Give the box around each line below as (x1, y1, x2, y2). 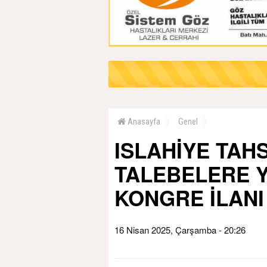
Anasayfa (126, 116, 160, 127)
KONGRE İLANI (114, 182, 264, 213)
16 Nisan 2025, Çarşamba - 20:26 (114, 223, 246, 236)
